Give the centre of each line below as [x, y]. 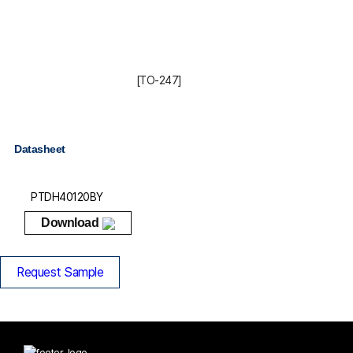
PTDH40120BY [67, 197]
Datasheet [40, 149]
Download [70, 223]
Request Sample [60, 272]
